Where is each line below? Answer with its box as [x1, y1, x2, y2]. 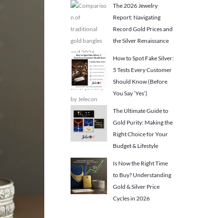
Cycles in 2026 [112, 195, 150, 202]
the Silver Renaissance [112, 37, 169, 44]
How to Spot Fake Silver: [112, 54, 174, 62]
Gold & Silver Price [112, 183, 160, 190]
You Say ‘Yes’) [112, 90, 147, 97]
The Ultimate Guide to [112, 107, 168, 114]
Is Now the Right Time [112, 160, 168, 167]
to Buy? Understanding [112, 171, 171, 179]
